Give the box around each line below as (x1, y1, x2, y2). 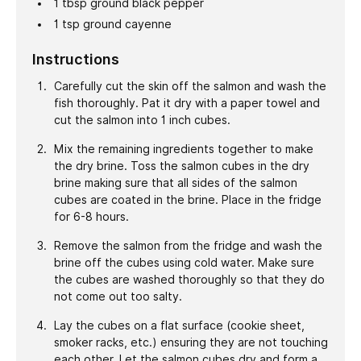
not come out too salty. (53, 290, 182, 304)
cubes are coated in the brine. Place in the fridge (53, 193, 322, 207)
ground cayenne (82, 18, 172, 31)
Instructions (32, 51, 119, 68)
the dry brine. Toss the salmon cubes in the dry (53, 160, 309, 173)
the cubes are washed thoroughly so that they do (53, 273, 325, 287)
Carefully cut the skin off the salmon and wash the (53, 80, 326, 93)
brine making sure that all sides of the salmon (53, 176, 297, 190)
